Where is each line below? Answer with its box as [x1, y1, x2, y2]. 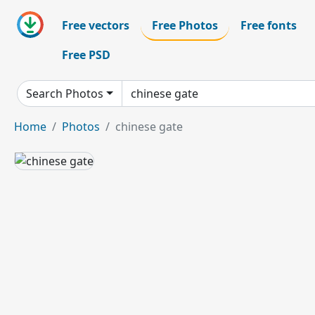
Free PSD [62, 47, 110, 63]
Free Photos [152, 18, 218, 33]
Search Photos [26, 86, 103, 101]
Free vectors [62, 18, 129, 33]
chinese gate [115, 119, 183, 134]
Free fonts [240, 18, 297, 33]
